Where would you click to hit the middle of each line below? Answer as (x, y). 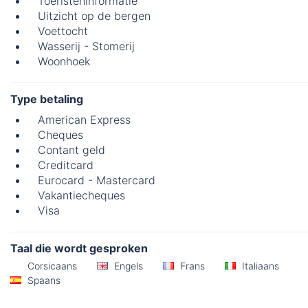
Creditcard (66, 165)
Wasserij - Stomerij (86, 46)
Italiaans (259, 265)
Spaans (43, 280)
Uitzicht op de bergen (94, 16)
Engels (127, 265)
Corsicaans (51, 265)
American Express (84, 120)
